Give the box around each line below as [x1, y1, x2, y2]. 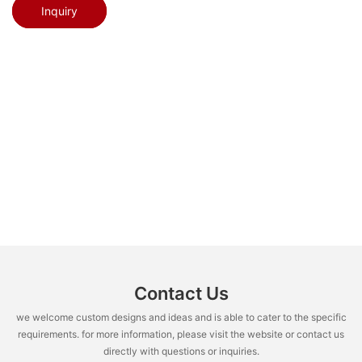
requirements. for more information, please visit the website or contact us [18, 327, 344, 340]
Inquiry [41, 3, 78, 18]
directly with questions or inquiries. [103, 344, 259, 357]
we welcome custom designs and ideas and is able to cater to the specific [15, 310, 347, 323]
